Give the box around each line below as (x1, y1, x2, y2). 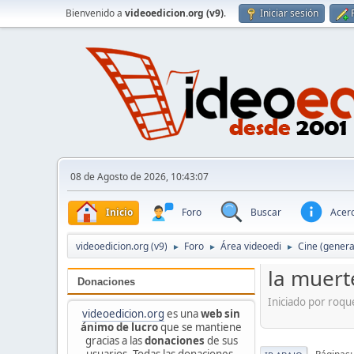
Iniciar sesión (260, 6, 318, 20)
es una (164, 306, 201, 321)
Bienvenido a (66, 6, 125, 20)
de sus (204, 333, 238, 348)
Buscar (250, 205, 281, 219)
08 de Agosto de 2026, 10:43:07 (70, 170, 209, 183)
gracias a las (85, 333, 145, 348)
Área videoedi (220, 239, 281, 254)
